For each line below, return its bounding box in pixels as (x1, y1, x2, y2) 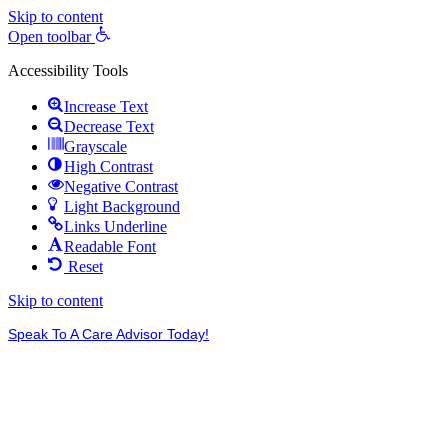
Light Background (64, 198, 180, 215)
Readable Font (64, 238, 156, 255)
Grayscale (64, 138, 127, 155)
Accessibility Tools (8, 62, 128, 79)
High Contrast (64, 158, 153, 175)
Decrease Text (64, 118, 154, 135)
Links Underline (64, 218, 167, 235)
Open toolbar (8, 28, 91, 45)
